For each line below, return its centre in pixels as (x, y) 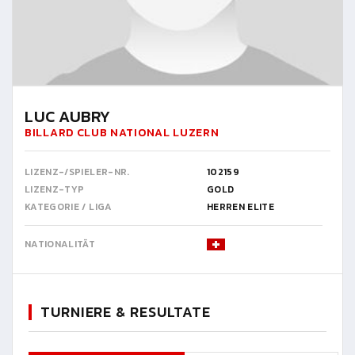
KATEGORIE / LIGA (69, 206)
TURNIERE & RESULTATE (126, 311)
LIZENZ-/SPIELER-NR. (77, 172)
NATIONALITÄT (60, 244)
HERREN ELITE (241, 206)
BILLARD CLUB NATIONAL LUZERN (122, 132)
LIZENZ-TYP (55, 189)
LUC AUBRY (68, 116)
